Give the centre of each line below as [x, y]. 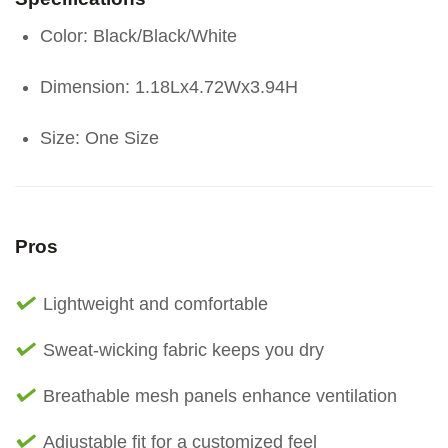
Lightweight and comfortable [155, 304]
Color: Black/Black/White [138, 36]
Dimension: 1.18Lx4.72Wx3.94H [169, 87]
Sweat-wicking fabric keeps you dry [183, 350]
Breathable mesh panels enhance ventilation [220, 396]
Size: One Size [99, 138]
